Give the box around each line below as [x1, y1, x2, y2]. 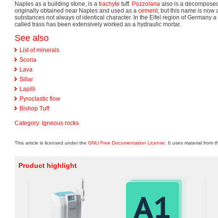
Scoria [19, 56, 36, 63]
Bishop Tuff [19, 105, 49, 112]
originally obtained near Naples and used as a [15, 7, 138, 14]
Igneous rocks [42, 119, 79, 127]
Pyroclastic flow [19, 95, 60, 102]
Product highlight [18, 162, 77, 169]
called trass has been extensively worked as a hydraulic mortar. [15, 20, 181, 28]
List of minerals [19, 46, 59, 54]
